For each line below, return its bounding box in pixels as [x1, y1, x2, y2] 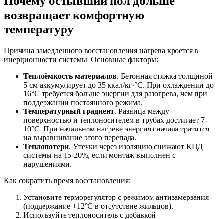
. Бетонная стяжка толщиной [117, 71, 213, 80]
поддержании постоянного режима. [23, 98, 143, 107]
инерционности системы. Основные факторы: [4, 55, 158, 64]
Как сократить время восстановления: [4, 176, 131, 185]
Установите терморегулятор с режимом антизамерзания [23, 193, 209, 201]
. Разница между [114, 107, 169, 115]
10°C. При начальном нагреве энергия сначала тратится [23, 124, 209, 133]
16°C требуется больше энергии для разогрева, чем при [23, 89, 207, 98]
